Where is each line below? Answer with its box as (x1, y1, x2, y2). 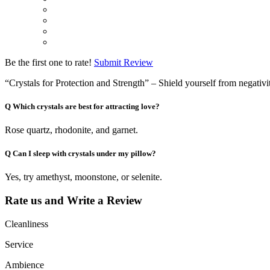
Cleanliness (5, 218, 48, 229)
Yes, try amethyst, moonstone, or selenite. (5, 172, 162, 183)
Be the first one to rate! (5, 57, 92, 67)
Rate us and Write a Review (5, 193, 142, 207)
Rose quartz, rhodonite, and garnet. (5, 124, 138, 135)
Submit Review (94, 57, 153, 67)
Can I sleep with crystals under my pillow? (13, 149, 156, 159)
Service (5, 239, 33, 250)
